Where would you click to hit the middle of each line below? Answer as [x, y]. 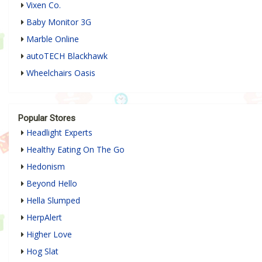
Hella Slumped [53, 200]
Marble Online [53, 39]
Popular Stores [47, 118]
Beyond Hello [52, 183]
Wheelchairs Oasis [61, 73]
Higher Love [49, 234]
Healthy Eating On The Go [75, 149]
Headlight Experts [59, 132]
